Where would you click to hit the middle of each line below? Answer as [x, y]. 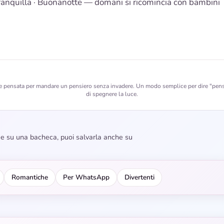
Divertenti [139, 177]
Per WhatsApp [86, 177]
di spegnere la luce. [112, 94]
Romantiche [30, 177]
